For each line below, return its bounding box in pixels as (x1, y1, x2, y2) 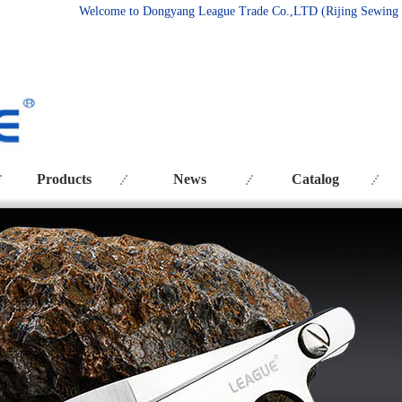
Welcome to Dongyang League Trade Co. (78, 4, 290, 18)
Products (37, 171, 92, 187)
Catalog (292, 171, 339, 187)
